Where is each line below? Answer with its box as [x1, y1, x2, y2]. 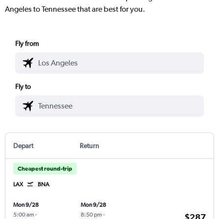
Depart [13, 141, 33, 150]
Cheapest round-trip [18, 165, 72, 172]
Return [79, 141, 99, 150]
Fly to [15, 82, 31, 90]
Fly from [15, 39, 39, 47]
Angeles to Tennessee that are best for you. [5, 4, 145, 14]
